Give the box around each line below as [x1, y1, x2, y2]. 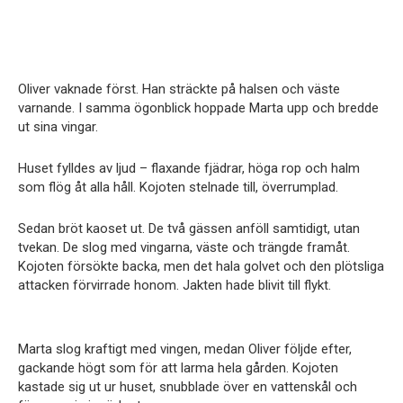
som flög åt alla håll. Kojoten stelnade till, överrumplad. [18, 178, 338, 195]
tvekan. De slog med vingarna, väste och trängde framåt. [18, 238, 350, 255]
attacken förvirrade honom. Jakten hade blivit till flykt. [18, 276, 331, 293]
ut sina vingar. [18, 118, 98, 135]
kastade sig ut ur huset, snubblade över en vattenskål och [18, 378, 357, 395]
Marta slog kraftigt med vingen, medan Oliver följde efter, [18, 340, 352, 357]
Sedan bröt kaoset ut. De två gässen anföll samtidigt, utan [18, 219, 360, 237]
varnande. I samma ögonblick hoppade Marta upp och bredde [18, 99, 379, 116]
